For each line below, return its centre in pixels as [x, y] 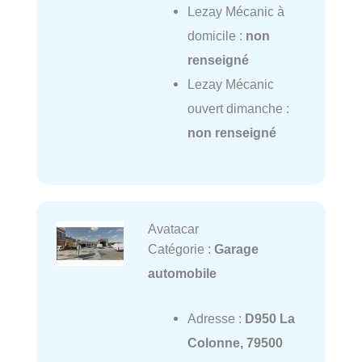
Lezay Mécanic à [236, 12]
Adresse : [216, 319]
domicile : [216, 36]
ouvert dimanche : [238, 109]
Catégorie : [181, 248]
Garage [236, 248]
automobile [182, 273]
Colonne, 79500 [235, 343]
